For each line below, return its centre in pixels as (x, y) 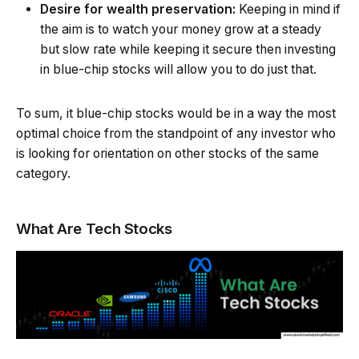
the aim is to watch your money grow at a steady (181, 30)
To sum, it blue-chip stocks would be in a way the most (176, 114)
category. (43, 174)
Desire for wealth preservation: (139, 10)
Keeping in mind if (290, 10)
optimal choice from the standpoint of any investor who (176, 134)
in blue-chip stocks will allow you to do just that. (178, 70)
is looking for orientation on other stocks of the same (167, 154)
